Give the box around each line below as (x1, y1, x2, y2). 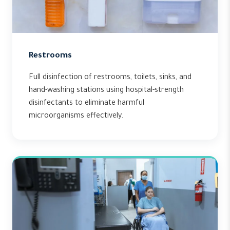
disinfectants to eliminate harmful (29, 100, 144, 108)
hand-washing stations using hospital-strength (29, 87, 184, 95)
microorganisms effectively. (29, 112, 123, 121)
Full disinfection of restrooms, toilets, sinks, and (29, 74, 191, 82)
